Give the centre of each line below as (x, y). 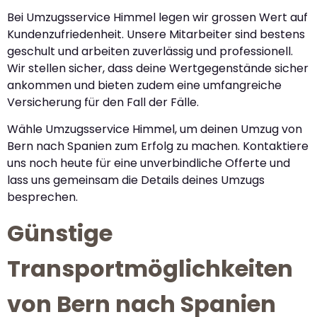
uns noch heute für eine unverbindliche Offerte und (149, 163)
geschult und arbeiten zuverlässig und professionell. (150, 51)
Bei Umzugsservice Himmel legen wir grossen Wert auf (157, 17)
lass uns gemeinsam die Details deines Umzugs (136, 180)
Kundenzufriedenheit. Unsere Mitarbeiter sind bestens (156, 34)
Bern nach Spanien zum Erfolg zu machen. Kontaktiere (158, 146)
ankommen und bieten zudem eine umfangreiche (144, 85)
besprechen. (42, 197)
